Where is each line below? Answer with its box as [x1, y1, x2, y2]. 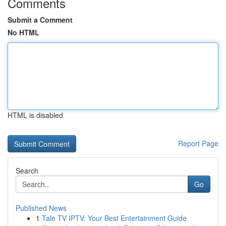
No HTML [8, 27, 39, 37]
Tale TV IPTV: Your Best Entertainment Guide [42, 213, 187, 223]
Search [16, 165, 38, 176]
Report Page [178, 138, 218, 148]
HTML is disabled [8, 110, 63, 120]
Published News [16, 203, 67, 213]
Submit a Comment [8, 15, 73, 25]
